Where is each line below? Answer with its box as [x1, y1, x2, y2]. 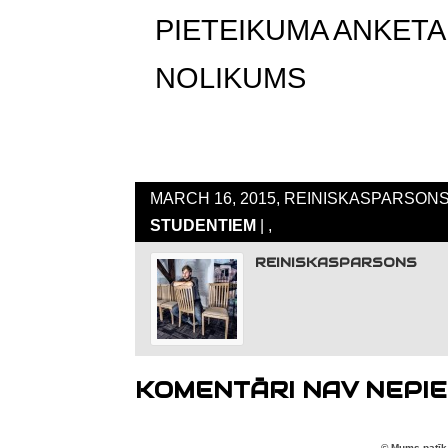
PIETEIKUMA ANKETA [155, 14, 446, 47]
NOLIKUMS [155, 62, 306, 95]
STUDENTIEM [150, 216, 256, 235]
